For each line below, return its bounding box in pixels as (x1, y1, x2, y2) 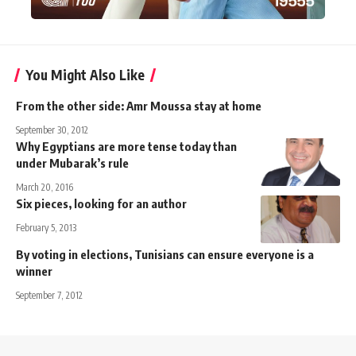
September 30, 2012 (16, 124, 88, 137)
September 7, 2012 (16, 289, 83, 302)
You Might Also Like (25, 66, 145, 84)
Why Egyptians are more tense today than (16, 139, 237, 154)
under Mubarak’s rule (16, 156, 129, 171)
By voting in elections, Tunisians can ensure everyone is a (16, 247, 314, 262)
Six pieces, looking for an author (16, 196, 187, 211)
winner (16, 264, 52, 279)
